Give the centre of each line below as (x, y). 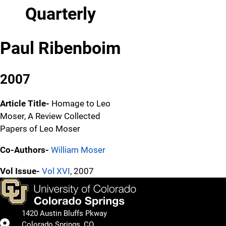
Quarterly (61, 13)
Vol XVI (56, 171)
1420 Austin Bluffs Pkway (64, 213)
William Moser (78, 150)
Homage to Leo (81, 103)
